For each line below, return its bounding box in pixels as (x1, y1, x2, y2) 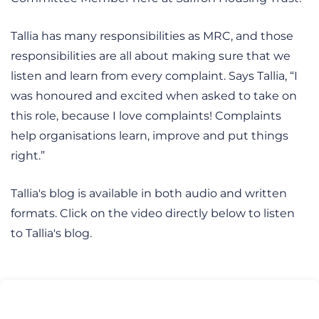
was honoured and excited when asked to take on (11, 89, 297, 103)
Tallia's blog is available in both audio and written (11, 187, 287, 200)
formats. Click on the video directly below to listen (11, 206, 295, 220)
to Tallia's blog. (11, 226, 95, 240)
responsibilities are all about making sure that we (11, 49, 291, 63)
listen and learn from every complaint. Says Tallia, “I (11, 69, 298, 83)
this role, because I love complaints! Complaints (11, 109, 281, 122)
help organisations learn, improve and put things (11, 129, 288, 142)
